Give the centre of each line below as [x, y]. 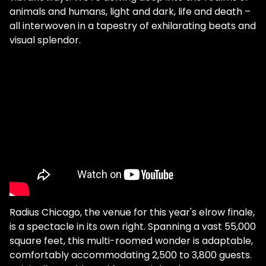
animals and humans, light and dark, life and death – [130, 11]
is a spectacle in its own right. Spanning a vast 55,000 [133, 226]
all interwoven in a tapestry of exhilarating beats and [133, 26]
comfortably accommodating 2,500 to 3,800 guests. [131, 255]
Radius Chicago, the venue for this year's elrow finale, [132, 212]
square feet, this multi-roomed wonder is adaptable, [131, 240]
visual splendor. [45, 40]
